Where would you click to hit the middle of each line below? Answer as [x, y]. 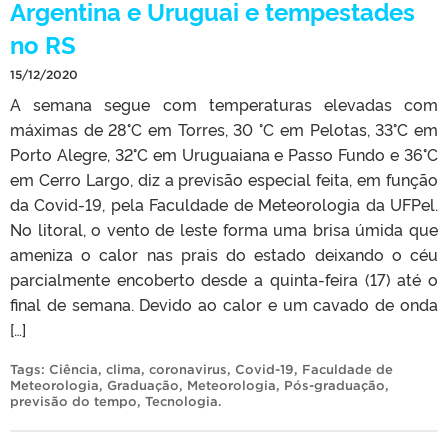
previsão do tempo [73, 401]
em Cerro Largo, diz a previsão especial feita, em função [224, 178]
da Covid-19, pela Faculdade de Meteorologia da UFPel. [224, 203]
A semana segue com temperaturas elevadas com [224, 103]
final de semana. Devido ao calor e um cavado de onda [224, 303]
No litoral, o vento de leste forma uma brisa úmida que [224, 228]
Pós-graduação [334, 385]
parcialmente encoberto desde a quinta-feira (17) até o [224, 278]
